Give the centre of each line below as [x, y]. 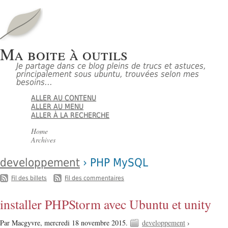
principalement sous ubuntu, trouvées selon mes [108, 74]
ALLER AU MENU [58, 107]
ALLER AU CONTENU [64, 98]
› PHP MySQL [114, 162]
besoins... [34, 82]
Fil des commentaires [94, 178]
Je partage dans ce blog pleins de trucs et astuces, [111, 66]
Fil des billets [29, 178]
